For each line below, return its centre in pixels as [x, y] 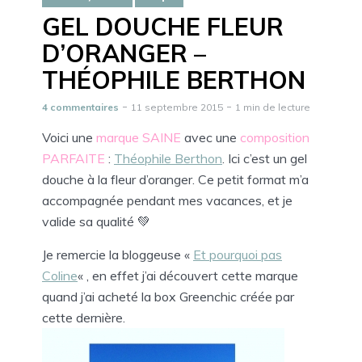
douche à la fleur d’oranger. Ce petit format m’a [175, 179]
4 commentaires [80, 107]
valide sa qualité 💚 [96, 221]
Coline [60, 275]
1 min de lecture [273, 107]
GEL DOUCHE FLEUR [163, 26]
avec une [210, 137]
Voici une [69, 137]
